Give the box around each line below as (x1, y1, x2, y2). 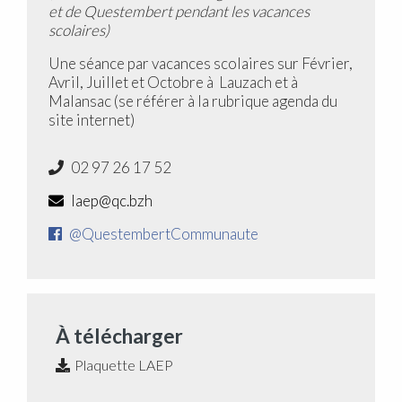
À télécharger (56, 323, 183, 348)
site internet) (48, 109, 135, 129)
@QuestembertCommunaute (66, 223, 258, 243)
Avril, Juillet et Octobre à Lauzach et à (48, 72, 298, 92)
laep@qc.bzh (67, 190, 153, 210)
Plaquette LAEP (74, 355, 173, 373)
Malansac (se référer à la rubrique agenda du (48, 91, 337, 110)
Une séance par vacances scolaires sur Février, (48, 53, 353, 73)
